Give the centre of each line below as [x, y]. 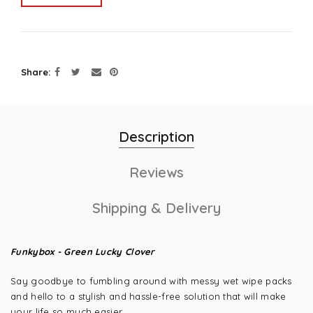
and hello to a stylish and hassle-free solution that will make [148, 296]
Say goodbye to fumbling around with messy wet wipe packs [151, 281]
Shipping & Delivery [156, 208]
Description [156, 137]
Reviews [156, 172]
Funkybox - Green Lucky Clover [83, 252]
